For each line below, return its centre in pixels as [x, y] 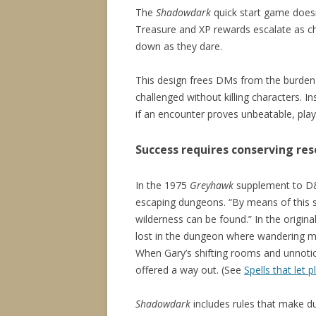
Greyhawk [212, 186]
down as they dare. [179, 47]
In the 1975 [163, 186]
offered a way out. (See [190, 270]
